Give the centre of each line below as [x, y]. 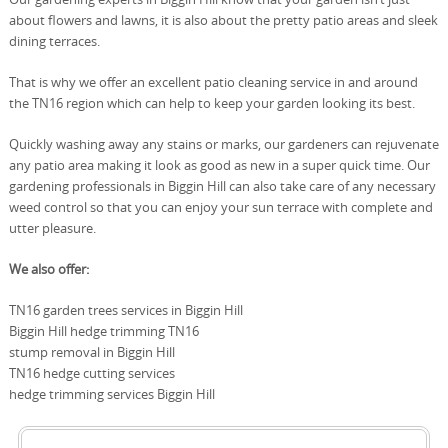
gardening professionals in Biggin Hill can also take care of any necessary [222, 185]
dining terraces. [54, 40]
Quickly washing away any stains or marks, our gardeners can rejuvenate [223, 143]
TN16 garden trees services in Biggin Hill [125, 309]
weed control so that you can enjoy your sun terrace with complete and [220, 206]
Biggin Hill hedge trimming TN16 [103, 330]
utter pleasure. [52, 227]
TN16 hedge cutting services [91, 372]
